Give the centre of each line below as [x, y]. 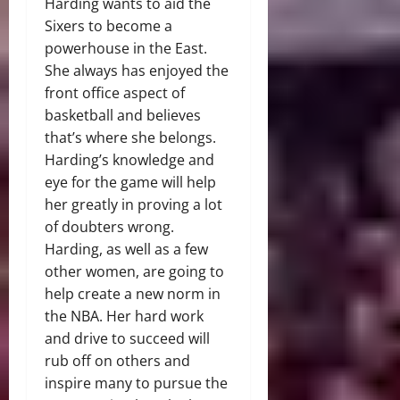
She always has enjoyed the [137, 70]
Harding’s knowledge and [129, 159]
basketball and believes [123, 115]
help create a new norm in [133, 293]
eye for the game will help [130, 182]
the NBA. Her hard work [124, 316]
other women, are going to [134, 271]
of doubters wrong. [109, 226]
